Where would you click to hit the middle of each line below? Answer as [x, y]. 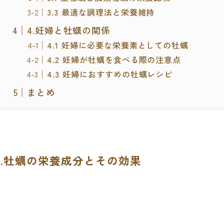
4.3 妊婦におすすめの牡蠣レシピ [110, 74]
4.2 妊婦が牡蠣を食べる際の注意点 [114, 60]
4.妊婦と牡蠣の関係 [69, 30]
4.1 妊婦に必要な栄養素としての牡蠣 [118, 45]
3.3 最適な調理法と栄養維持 [101, 12]
